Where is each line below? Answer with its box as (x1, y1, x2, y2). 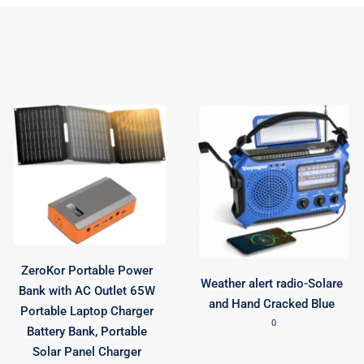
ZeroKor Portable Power (20, 262, 153, 278)
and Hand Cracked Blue (208, 296, 335, 311)
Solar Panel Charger (32, 344, 141, 359)
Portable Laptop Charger (19, 303, 154, 318)
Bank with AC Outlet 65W (18, 283, 155, 298)
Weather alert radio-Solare (200, 275, 343, 291)
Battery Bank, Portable (26, 323, 147, 339)
